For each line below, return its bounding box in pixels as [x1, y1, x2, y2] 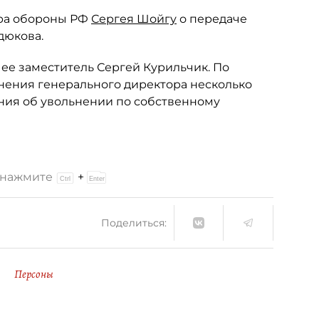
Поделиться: [101, 216, 167, 229]
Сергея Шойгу [91, 12, 177, 26]
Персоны [14, 266, 53, 282]
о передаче [177, 12, 247, 26]
